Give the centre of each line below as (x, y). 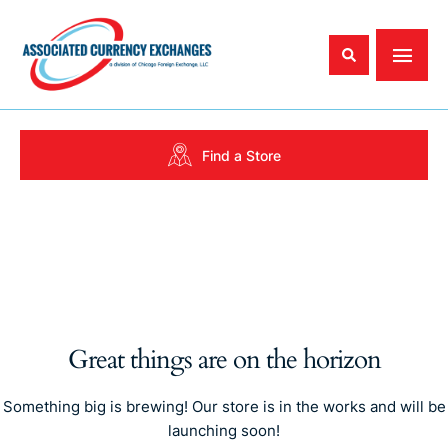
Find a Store (241, 155)
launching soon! (224, 431)
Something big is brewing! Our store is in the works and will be (224, 407)
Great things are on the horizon (224, 360)
